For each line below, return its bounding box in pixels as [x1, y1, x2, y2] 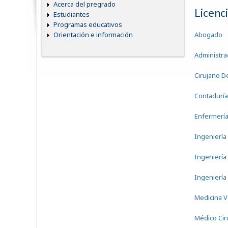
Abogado [194, 30, 222, 39]
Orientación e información [53, 30, 133, 40]
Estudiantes [53, 10, 90, 19]
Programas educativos [53, 20, 122, 30]
